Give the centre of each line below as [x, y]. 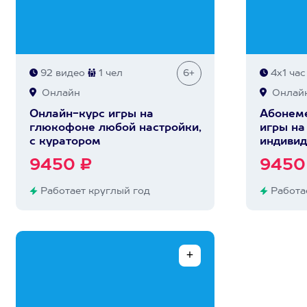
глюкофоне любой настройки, [115, 128]
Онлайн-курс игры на [91, 114]
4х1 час [286, 73]
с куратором [65, 142]
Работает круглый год [94, 191]
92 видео [61, 73]
